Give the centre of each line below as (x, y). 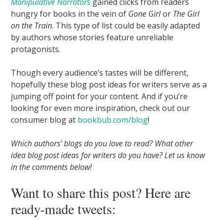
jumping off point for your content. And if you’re (99, 96)
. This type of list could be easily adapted (126, 25)
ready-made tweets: (64, 208)
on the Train (32, 25)
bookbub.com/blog (113, 120)
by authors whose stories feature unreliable (92, 37)
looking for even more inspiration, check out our (101, 108)
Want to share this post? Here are (101, 192)
